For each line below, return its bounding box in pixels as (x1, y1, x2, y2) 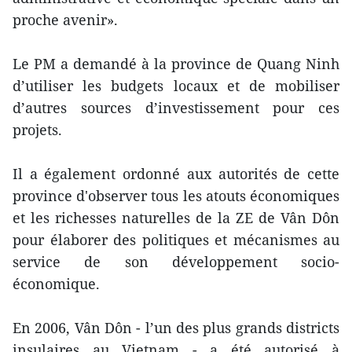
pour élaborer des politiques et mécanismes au (13, 229, 339, 249)
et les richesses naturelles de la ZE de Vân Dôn (13, 207, 339, 227)
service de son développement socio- (13, 251, 339, 271)
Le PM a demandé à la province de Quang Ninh (13, 53, 339, 73)
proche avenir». (13, 9, 118, 29)
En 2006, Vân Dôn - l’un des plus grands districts (13, 317, 339, 337)
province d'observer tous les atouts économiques (13, 185, 339, 205)
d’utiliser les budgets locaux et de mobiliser (13, 75, 339, 95)
